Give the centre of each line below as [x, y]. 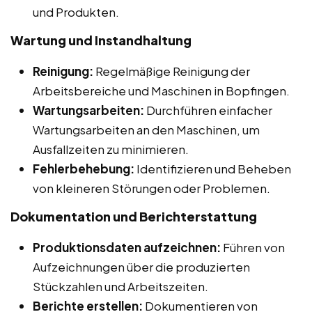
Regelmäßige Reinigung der [172, 71]
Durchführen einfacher [208, 110]
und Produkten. [76, 11]
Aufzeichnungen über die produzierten [141, 266]
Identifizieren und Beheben [213, 168]
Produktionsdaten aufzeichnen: [127, 247]
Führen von [253, 247]
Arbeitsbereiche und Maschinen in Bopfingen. [161, 90]
